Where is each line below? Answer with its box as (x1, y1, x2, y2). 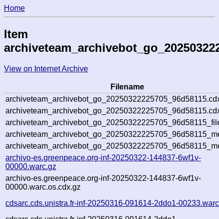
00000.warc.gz (5, 162, 57, 171)
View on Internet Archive (4, 64, 88, 73)
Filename (110, 82, 144, 91)
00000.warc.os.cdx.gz (5, 182, 81, 191)
